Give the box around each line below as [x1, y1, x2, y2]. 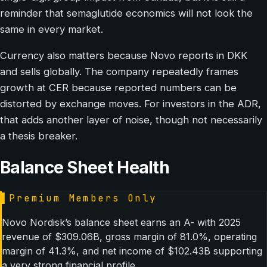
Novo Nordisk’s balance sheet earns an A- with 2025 [2, 216, 241, 229]
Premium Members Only [9, 192, 157, 205]
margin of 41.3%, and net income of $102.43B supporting [2, 245, 262, 257]
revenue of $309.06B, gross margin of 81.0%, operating [2, 231, 257, 243]
